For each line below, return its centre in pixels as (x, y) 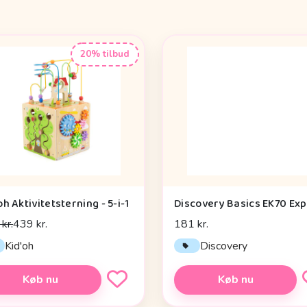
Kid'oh (20, 246)
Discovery (224, 246)
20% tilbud (105, 54)
